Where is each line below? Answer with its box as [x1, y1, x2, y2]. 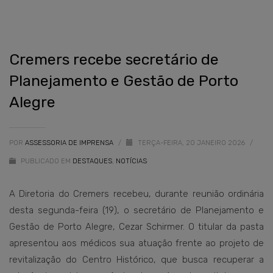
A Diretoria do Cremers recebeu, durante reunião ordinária [9, 188, 264, 199]
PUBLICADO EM [19, 157, 71, 165]
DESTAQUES [73, 157, 112, 165]
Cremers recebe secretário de [9, 51, 219, 68]
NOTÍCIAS [116, 157, 147, 165]
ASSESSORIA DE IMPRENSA [25, 139, 115, 147]
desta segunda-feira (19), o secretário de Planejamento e [9, 205, 264, 216]
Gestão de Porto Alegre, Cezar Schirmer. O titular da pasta [9, 221, 264, 232]
